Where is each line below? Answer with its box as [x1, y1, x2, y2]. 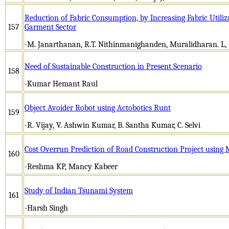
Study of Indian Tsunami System [25, 186, 133, 195]
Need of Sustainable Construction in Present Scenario [25, 61, 202, 71]
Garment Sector [25, 22, 76, 32]
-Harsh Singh [25, 203, 68, 213]
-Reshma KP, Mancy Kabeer [25, 162, 118, 171]
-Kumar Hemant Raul [25, 79, 98, 88]
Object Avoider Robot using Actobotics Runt [25, 103, 171, 112]
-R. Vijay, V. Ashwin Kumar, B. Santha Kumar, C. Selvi [25, 120, 200, 130]
